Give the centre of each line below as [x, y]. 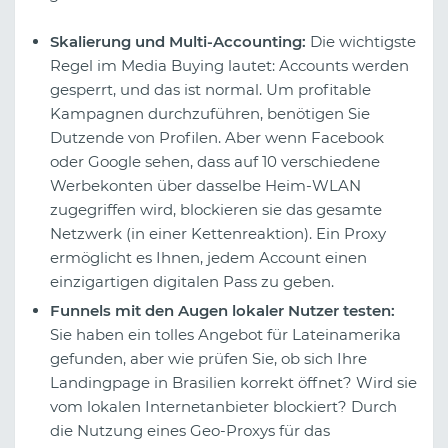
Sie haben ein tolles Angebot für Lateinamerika [225, 334]
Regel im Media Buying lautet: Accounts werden [229, 65]
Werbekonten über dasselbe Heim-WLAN [205, 185]
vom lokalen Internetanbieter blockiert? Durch [223, 406]
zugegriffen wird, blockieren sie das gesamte [216, 209]
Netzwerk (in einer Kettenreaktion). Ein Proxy [218, 233]
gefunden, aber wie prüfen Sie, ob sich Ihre [208, 358]
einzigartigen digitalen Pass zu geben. [192, 281]
